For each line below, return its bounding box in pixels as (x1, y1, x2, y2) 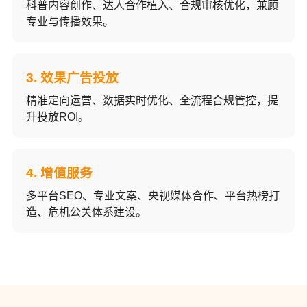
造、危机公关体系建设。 (25, 206, 147, 218)
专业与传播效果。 (25, 16, 114, 27)
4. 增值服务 (25, 166, 93, 180)
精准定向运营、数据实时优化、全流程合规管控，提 (25, 95, 278, 106)
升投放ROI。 (25, 111, 89, 123)
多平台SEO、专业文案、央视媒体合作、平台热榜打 (25, 190, 280, 201)
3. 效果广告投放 (25, 71, 119, 85)
